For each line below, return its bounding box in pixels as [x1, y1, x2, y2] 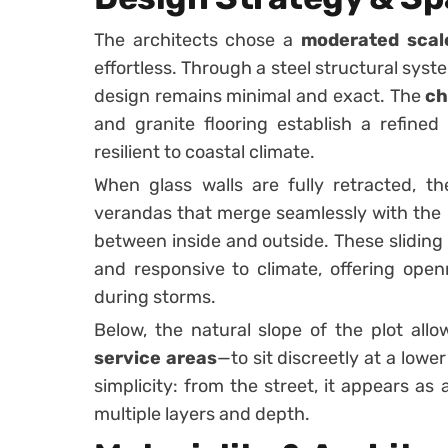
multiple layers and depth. [94, 402, 310, 425]
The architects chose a [94, 28, 301, 51]
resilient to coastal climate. [94, 140, 315, 163]
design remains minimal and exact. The [94, 84, 426, 107]
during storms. [94, 285, 216, 308]
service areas [94, 346, 217, 369]
